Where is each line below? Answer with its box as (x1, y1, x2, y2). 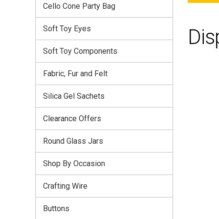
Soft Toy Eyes (43, 23, 91, 33)
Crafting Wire (43, 181, 88, 191)
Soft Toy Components (43, 46, 117, 56)
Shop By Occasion (43, 158, 105, 168)
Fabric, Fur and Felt (43, 68, 108, 78)
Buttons (43, 203, 69, 213)
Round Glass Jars (43, 136, 103, 146)
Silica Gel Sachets (43, 91, 105, 101)
